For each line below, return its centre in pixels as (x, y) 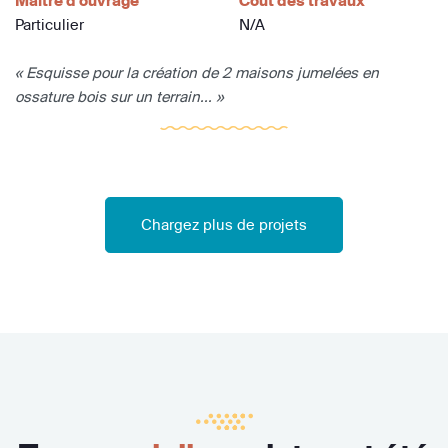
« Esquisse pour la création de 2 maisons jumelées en (197, 73)
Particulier (49, 25)
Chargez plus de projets (224, 225)
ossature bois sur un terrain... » (119, 97)
